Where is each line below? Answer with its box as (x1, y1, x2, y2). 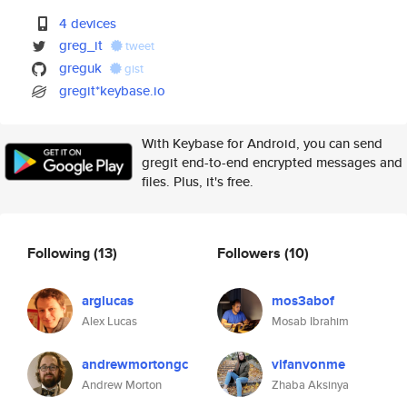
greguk (59, 58, 103, 77)
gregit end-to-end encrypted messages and (142, 153, 402, 172)
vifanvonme (272, 354, 345, 374)
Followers (217, 242, 284, 263)
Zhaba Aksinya (272, 376, 349, 393)
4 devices (59, 14, 117, 33)
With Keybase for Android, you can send (142, 134, 382, 153)
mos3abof (272, 291, 334, 311)
